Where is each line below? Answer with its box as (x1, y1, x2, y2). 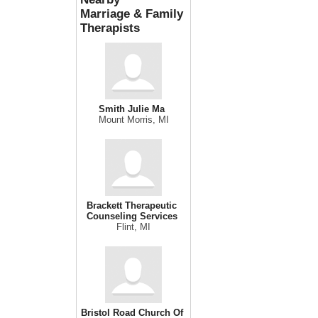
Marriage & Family (80, 7, 183, 21)
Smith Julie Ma (99, 104, 165, 114)
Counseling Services (86, 211, 177, 221)
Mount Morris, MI (98, 114, 169, 125)
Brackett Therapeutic (87, 200, 177, 211)
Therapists (80, 21, 140, 35)
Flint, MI (116, 221, 150, 232)
